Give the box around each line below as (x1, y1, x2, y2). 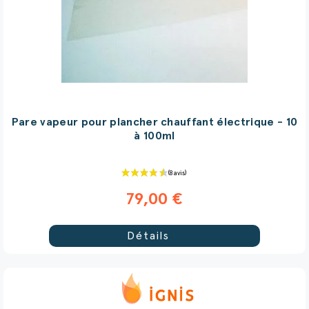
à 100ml (134, 130, 175, 141)
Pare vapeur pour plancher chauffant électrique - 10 (11, 116, 298, 128)
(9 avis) (275, 141, 306, 153)
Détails (126, 230, 170, 241)
